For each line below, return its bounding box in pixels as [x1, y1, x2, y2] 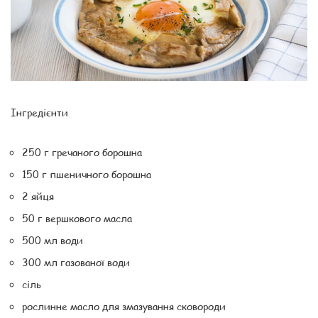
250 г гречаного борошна [22, 144, 142, 159]
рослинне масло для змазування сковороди [22, 298, 226, 313]
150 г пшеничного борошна [22, 166, 151, 181]
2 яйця [22, 188, 54, 203]
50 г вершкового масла [22, 210, 132, 225]
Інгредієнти [11, 104, 68, 119]
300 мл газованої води [22, 254, 130, 269]
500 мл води [22, 232, 83, 247]
